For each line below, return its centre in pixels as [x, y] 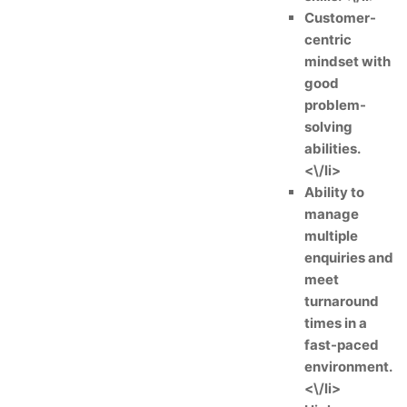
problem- [335, 105]
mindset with [347, 61]
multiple [331, 236]
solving [328, 127]
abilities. [333, 149]
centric [328, 40]
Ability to [334, 192]
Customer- [340, 18]
